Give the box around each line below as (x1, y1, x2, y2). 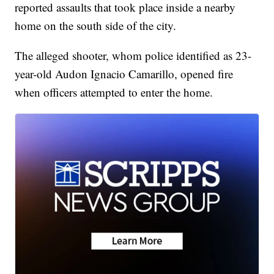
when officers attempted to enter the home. (15, 84, 213, 100)
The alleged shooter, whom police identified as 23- (15, 48, 252, 64)
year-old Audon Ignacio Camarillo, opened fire (15, 66, 234, 82)
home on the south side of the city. (15, 18, 177, 34)
